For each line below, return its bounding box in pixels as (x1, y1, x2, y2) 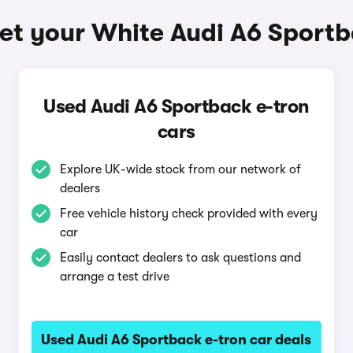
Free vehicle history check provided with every (59, 206, 318, 221)
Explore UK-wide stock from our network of (59, 162, 301, 176)
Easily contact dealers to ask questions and (59, 251, 301, 265)
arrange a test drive (59, 269, 169, 284)
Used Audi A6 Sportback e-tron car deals (41, 332, 312, 347)
